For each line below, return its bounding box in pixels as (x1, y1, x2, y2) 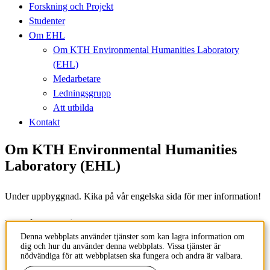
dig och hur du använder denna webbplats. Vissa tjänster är (20, 242, 221, 251)
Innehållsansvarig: (5, 218, 80, 228)
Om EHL (29, 30, 65, 40)
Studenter (29, 15, 65, 26)
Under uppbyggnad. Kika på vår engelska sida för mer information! (5, 190, 261, 201)
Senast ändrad (5, 257, 64, 268)
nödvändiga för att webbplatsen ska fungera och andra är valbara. (20, 251, 243, 260)
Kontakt (29, 116, 60, 127)
